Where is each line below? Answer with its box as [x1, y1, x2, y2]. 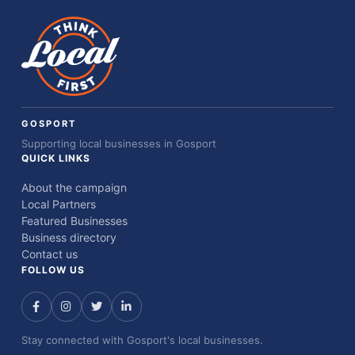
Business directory [21, 231, 116, 245]
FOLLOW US [21, 264, 85, 277]
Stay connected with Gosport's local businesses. [21, 334, 263, 347]
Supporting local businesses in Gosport [21, 137, 216, 151]
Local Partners [21, 198, 96, 212]
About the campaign [21, 181, 127, 195]
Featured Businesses [21, 215, 128, 228]
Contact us [21, 248, 78, 261]
